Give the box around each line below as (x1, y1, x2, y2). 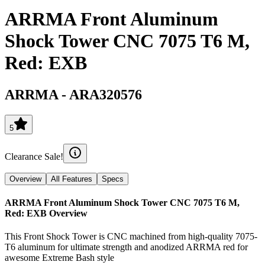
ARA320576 (69, 86, 142, 102)
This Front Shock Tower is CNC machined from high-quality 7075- (5, 231, 257, 242)
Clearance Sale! (5, 151, 63, 161)
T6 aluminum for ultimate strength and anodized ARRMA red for (5, 242, 248, 253)
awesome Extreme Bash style (5, 253, 114, 263)
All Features (51, 174, 92, 183)
